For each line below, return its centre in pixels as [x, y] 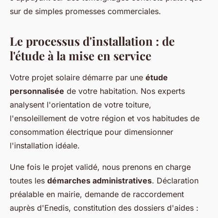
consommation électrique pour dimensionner [91, 132]
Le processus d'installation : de [92, 41]
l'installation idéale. [45, 145]
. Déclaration [175, 180]
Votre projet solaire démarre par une [78, 77]
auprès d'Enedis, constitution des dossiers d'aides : [104, 208]
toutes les [28, 180]
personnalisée [37, 91]
